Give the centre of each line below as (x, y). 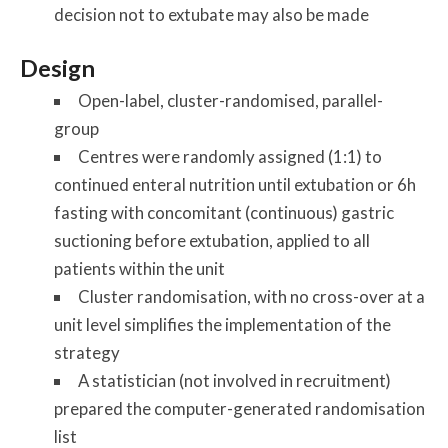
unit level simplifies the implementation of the (222, 325)
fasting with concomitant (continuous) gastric (223, 213)
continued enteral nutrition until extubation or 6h (234, 185)
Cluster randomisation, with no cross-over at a (251, 297)
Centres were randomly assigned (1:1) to (229, 157)
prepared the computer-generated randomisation (239, 409)
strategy (86, 353)
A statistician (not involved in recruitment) (234, 381)
